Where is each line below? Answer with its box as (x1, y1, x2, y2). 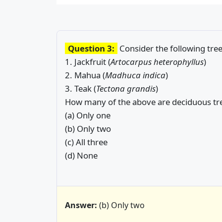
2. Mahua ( (65, 69, 105, 81)
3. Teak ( (65, 83, 96, 95)
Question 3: (68, 43, 114, 55)
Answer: (65, 199, 97, 211)
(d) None (65, 150, 98, 162)
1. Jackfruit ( (65, 56, 111, 68)
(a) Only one (65, 110, 111, 121)
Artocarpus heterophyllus (111, 56, 204, 68)
